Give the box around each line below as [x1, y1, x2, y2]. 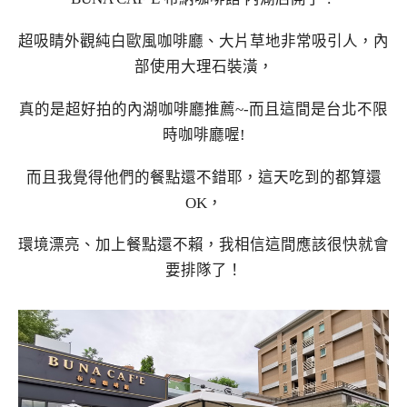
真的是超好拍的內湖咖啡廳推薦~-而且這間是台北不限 [19, 100, 388, 118]
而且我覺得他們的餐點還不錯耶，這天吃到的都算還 [25, 168, 382, 186]
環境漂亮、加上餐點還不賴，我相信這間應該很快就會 [18, 236, 389, 254]
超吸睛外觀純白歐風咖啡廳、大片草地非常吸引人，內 [18, 33, 389, 51]
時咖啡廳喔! [162, 125, 245, 144]
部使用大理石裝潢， [134, 58, 273, 76]
